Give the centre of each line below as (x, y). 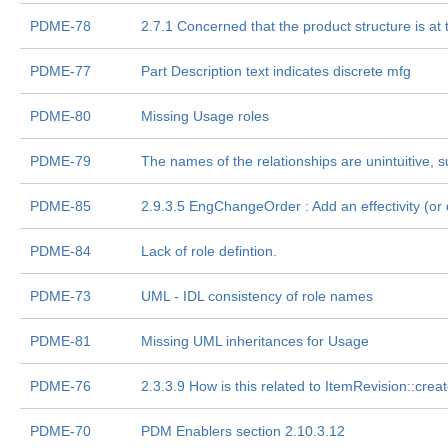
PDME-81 (60, 341)
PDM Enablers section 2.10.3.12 (243, 431)
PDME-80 (60, 116)
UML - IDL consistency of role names (257, 296)
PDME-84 (60, 251)
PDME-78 (60, 26)
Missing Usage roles (205, 116)
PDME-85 (60, 206)
